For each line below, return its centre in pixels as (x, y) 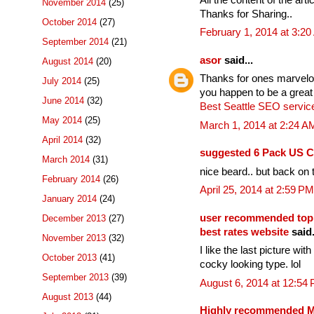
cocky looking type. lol (250, 265)
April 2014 (62, 140)
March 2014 (66, 160)
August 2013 (68, 297)
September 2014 (75, 42)
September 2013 (75, 278)
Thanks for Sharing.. (246, 14)
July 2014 (62, 81)
